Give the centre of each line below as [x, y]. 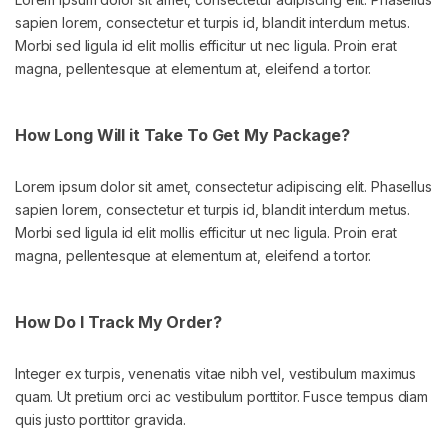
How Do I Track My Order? [118, 322]
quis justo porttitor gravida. [100, 420]
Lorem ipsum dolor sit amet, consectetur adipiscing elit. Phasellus [223, 187]
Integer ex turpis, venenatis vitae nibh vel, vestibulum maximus [216, 374]
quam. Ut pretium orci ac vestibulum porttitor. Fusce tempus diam [222, 397]
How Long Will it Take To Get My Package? [182, 135]
